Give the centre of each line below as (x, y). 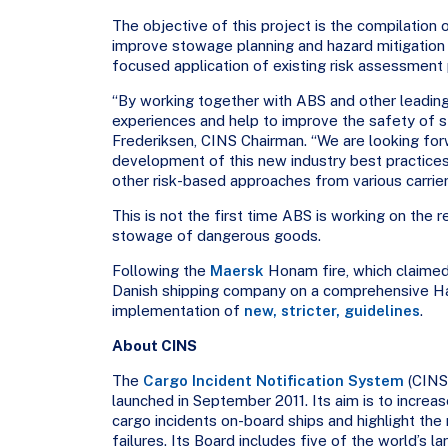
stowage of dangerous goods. (216, 236)
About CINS (154, 346)
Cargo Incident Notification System (273, 381)
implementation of (177, 311)
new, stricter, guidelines (331, 311)
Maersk (236, 271)
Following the (160, 271)
